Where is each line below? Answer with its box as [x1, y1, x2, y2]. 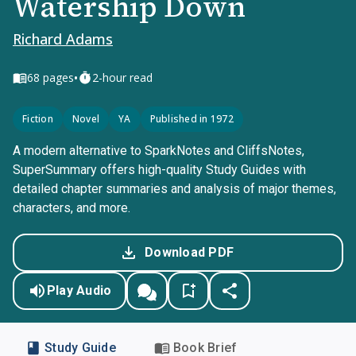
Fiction [22, 112, 53, 126]
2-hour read [92, 70, 153, 85]
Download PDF [145, 245, 234, 260]
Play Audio [46, 283, 112, 298]
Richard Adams [13, 29, 113, 48]
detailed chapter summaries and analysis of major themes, [13, 181, 336, 196]
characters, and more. [13, 200, 130, 215]
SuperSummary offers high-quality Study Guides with [13, 162, 306, 177]
